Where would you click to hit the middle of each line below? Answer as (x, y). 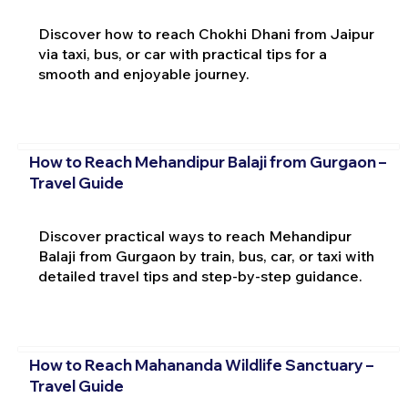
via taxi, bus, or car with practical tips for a (182, 53)
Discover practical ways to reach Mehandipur (194, 236)
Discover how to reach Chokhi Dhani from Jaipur (206, 33)
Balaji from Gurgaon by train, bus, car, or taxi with (206, 256)
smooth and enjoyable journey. (143, 73)
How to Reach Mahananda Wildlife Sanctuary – (201, 364)
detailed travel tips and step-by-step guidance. (200, 276)
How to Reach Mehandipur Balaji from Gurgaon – (207, 162)
